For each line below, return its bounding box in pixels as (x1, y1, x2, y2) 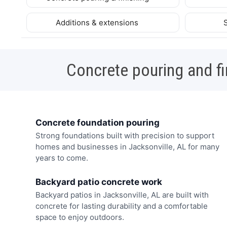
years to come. (35, 153, 88, 163)
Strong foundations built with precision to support (35, 131, 214, 141)
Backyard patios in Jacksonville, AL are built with (35, 190, 209, 200)
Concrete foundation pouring (35, 117, 160, 128)
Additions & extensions (56, 17, 141, 27)
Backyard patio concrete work (35, 176, 162, 187)
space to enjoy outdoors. (35, 212, 124, 222)
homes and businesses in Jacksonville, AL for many (35, 142, 219, 152)
